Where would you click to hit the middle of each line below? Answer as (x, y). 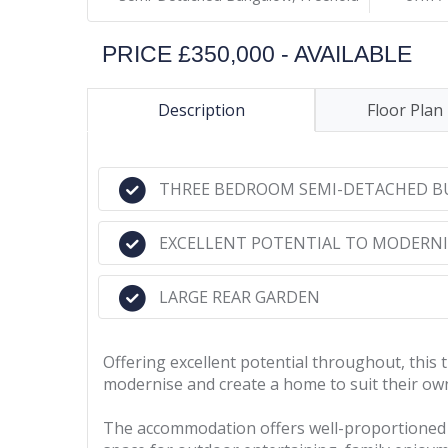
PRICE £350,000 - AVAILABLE (257, 54)
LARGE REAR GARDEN (239, 297)
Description (201, 110)
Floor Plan (405, 110)
